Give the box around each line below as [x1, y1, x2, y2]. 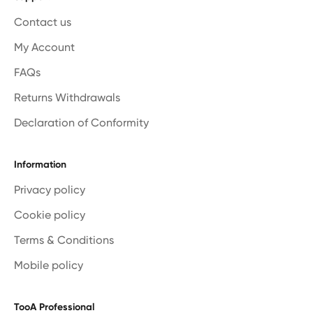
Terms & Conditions [14, 233, 114, 247]
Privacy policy [14, 182, 85, 196]
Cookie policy [14, 208, 85, 221]
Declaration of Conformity [14, 115, 149, 129]
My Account [14, 40, 75, 54]
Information [14, 158, 66, 170]
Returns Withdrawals [14, 90, 120, 104]
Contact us [14, 15, 71, 29]
